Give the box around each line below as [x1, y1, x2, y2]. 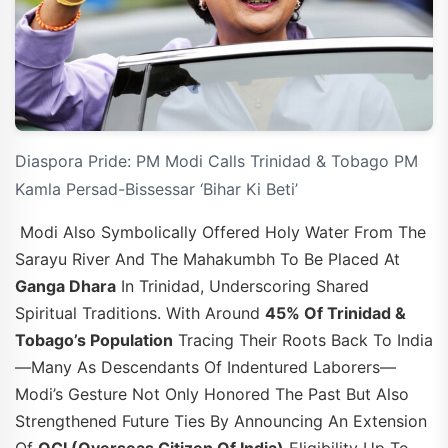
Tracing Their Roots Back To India [173, 330, 433, 351]
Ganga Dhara [15, 276, 116, 297]
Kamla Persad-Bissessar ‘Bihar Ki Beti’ [15, 179, 298, 200]
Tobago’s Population [15, 330, 173, 351]
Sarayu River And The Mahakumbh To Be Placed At [15, 249, 400, 270]
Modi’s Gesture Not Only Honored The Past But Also [15, 384, 409, 405]
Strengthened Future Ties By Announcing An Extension [15, 411, 427, 432]
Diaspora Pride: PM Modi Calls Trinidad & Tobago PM [15, 151, 418, 172]
